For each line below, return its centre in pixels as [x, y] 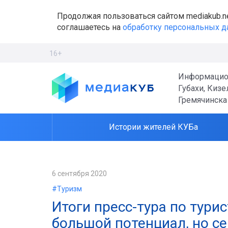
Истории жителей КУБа [153, 127]
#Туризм [67, 189]
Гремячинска [203, 100]
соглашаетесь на [90, 27]
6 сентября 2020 [79, 174]
